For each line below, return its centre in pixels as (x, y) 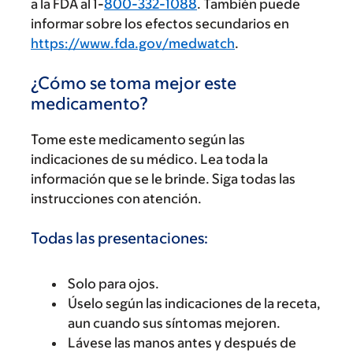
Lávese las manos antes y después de (182, 342)
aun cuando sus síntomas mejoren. (174, 323)
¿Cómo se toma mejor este (134, 83)
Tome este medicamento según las (138, 139)
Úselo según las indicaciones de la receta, (194, 303)
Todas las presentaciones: (119, 238)
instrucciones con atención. (116, 199)
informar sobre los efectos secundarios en (160, 24)
